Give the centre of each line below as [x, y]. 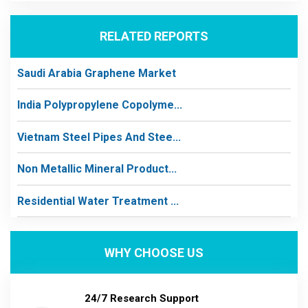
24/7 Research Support [141, 298]
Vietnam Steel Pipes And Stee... [99, 137]
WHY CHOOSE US [154, 252]
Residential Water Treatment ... [98, 201]
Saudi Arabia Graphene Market [97, 73]
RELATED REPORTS [154, 36]
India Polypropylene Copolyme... [100, 105]
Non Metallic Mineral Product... [97, 169]
